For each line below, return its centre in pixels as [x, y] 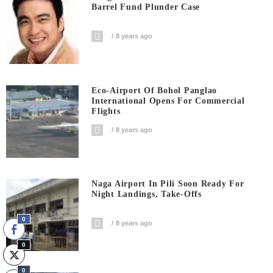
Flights [106, 111]
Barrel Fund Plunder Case [146, 7]
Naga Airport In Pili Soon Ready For [168, 184]
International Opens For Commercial [168, 101]
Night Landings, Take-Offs [147, 194]
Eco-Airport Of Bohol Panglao [154, 90]
